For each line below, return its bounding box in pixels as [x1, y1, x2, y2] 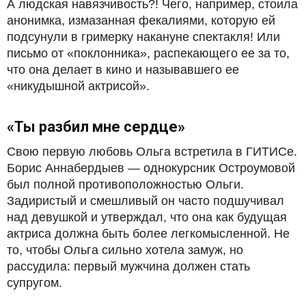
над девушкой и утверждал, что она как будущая [7, 210, 287, 224]
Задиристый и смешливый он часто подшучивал [7, 193, 284, 208]
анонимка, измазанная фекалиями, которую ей [7, 13, 275, 27]
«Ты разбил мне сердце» [7, 117, 185, 135]
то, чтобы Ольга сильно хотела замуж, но [7, 242, 243, 257]
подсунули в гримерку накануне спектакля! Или [7, 29, 280, 44]
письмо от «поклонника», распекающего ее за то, [7, 46, 290, 60]
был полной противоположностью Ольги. [7, 177, 244, 191]
